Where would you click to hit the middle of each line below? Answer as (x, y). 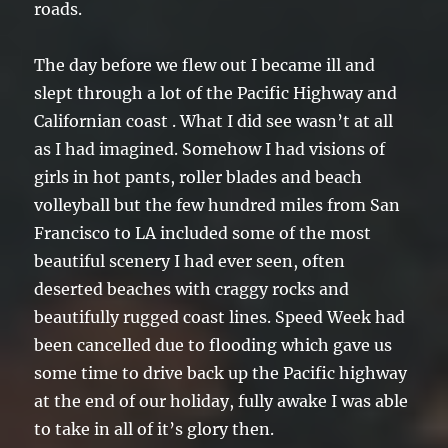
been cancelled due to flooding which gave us (213, 345)
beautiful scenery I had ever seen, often (190, 261)
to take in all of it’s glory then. (154, 429)
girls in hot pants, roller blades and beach (198, 177)
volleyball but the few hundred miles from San (217, 205)
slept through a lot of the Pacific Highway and (216, 93)
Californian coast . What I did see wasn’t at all (214, 121)
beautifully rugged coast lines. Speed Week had (220, 317)
